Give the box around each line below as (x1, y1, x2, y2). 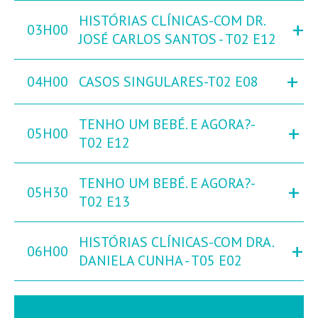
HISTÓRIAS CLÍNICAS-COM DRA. (79, 233, 273, 252)
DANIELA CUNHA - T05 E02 (79, 251, 242, 270)
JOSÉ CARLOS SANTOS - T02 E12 (79, 30, 276, 49)
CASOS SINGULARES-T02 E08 (79, 72, 258, 92)
